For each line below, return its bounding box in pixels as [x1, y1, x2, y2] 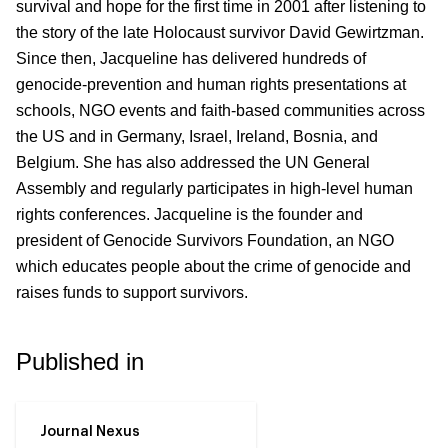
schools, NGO [16, 101, 119, 119]
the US [16, 127, 69, 145]
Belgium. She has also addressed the [16, 153, 285, 171]
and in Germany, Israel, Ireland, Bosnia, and [69, 127, 378, 145]
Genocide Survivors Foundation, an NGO [103, 231, 394, 249]
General [309, 153, 370, 171]
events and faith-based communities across [119, 101, 425, 119]
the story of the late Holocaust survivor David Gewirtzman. [16, 23, 424, 41]
